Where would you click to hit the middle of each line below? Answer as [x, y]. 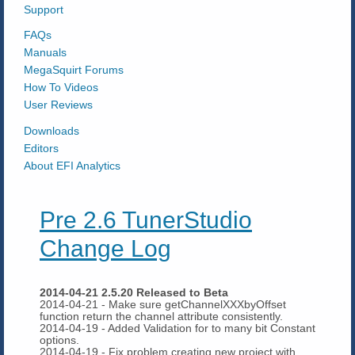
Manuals [45, 53]
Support [44, 9]
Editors [41, 148]
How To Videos [61, 88]
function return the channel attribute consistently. [161, 316]
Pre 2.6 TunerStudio [146, 219]
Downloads [52, 130]
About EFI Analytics [72, 165]
